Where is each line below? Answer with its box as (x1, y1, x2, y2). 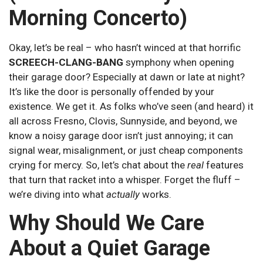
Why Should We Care (9, 210, 204, 235)
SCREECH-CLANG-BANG (9, 56, 123, 69)
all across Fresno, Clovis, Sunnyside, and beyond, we (9, 115, 237, 127)
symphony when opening (123, 56, 234, 69)
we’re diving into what (9, 188, 106, 201)
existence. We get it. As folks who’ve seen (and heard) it (9, 100, 254, 113)
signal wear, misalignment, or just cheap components (9, 144, 243, 157)
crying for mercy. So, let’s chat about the (9, 159, 187, 171)
